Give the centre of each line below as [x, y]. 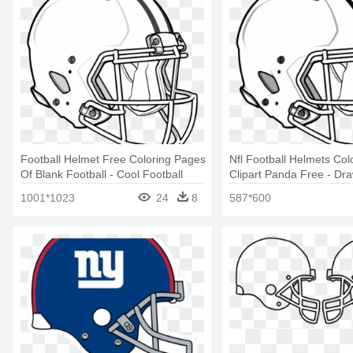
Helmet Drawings [63, 190]
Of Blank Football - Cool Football [102, 175]
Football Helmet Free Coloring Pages [113, 160]
